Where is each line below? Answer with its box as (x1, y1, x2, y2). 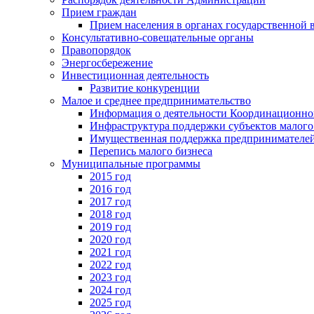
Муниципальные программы (62, 157, 200, 170)
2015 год (90, 170, 131, 182)
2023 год (90, 271, 131, 283)
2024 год (90, 283, 131, 296)
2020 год (90, 233, 131, 245)
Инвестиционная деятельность (62, 69, 209, 81)
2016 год (90, 182, 131, 195)
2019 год (90, 220, 131, 233)
